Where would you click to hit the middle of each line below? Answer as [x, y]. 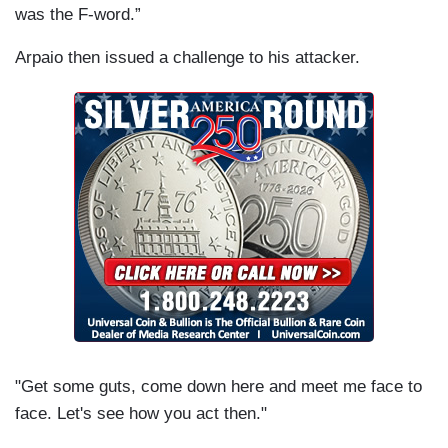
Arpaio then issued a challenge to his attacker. [187, 58]
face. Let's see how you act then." [141, 414]
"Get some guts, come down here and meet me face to [218, 387]
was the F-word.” [78, 15]
